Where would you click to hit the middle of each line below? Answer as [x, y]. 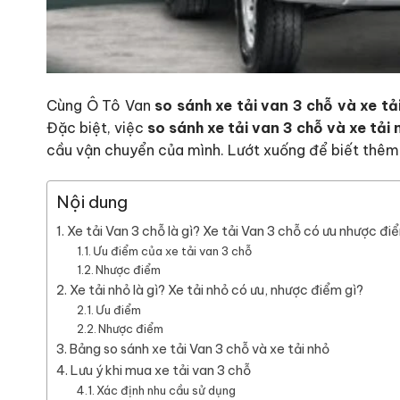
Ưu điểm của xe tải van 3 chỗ [173, 250]
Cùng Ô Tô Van [99, 105]
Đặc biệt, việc [97, 127]
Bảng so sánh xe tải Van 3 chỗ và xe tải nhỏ [199, 349]
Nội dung [92, 201]
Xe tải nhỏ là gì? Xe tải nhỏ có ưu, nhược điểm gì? [216, 290]
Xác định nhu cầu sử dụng [167, 390]
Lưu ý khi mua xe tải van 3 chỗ [160, 370]
